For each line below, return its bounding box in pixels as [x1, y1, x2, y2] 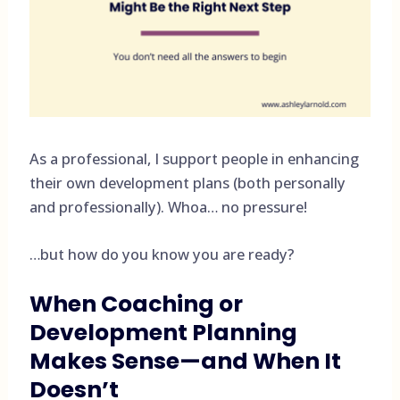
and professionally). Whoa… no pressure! [29, 196, 307, 218]
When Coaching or [29, 287, 243, 320]
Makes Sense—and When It [29, 345, 341, 377]
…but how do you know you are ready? [29, 244, 294, 265]
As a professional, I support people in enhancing [29, 148, 359, 170]
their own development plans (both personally [29, 172, 346, 194]
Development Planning [29, 316, 297, 348]
